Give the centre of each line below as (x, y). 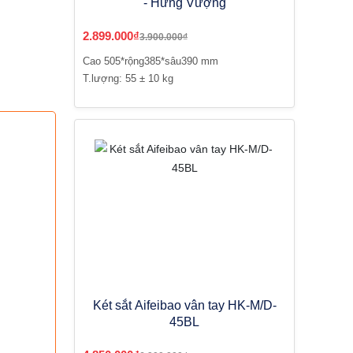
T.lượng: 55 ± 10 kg (128, 78)
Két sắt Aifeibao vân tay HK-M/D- (184, 305)
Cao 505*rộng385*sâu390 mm (150, 61)
